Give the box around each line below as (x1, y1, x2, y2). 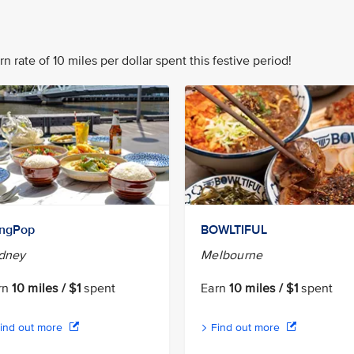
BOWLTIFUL (201, 222, 267, 239)
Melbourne (201, 247, 263, 264)
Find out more (208, 321, 283, 335)
